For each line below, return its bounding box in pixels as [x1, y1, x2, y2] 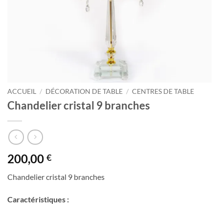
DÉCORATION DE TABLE [45, 87, 123, 95]
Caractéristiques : [7, 194, 69, 204]
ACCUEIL [7, 87, 36, 95]
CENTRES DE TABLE [132, 87, 195, 95]
